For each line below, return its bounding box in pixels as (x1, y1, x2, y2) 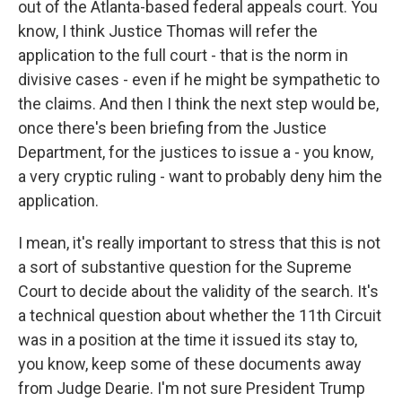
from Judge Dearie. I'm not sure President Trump (18, 379, 365, 398)
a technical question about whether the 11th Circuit (18, 306, 381, 326)
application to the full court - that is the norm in (18, 46, 348, 66)
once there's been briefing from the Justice (18, 118, 327, 138)
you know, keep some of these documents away (18, 354, 362, 374)
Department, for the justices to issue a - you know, (18, 143, 373, 162)
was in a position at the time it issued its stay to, (18, 330, 357, 350)
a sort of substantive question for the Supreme (18, 258, 352, 277)
